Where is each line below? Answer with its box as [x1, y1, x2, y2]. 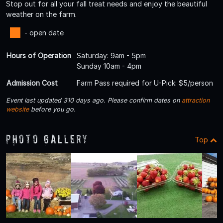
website [6, 105, 29, 113]
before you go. [29, 105, 76, 113]
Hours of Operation [6, 51, 71, 60]
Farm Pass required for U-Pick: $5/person [77, 78, 213, 87]
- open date [24, 28, 64, 37]
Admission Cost [6, 78, 58, 87]
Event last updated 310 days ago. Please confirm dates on [6, 96, 182, 104]
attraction [182, 96, 210, 104]
